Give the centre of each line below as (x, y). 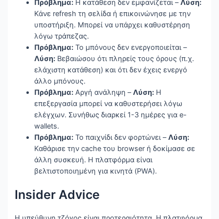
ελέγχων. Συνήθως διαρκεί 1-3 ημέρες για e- (111, 115)
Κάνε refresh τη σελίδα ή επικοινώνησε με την (113, 14)
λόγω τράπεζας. (62, 36)
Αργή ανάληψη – (103, 93)
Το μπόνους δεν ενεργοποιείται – (130, 48)
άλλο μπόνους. (60, 81)
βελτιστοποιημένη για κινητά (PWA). (96, 171)
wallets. (47, 126)
